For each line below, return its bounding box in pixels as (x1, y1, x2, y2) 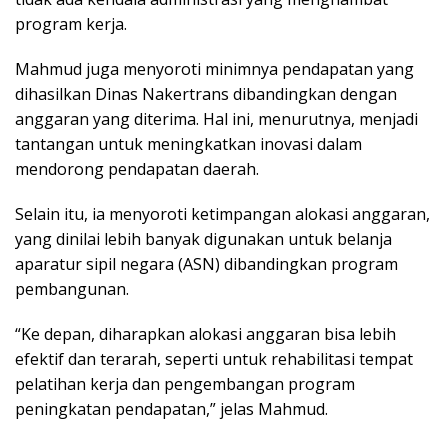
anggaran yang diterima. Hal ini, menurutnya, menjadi (15, 108, 418, 131)
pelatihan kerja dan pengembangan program (15, 373, 355, 396)
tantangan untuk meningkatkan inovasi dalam (15, 133, 362, 156)
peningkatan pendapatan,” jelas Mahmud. (15, 398, 328, 421)
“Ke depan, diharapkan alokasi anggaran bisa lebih (15, 323, 396, 346)
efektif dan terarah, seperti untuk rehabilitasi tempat (15, 348, 413, 371)
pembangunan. (15, 278, 129, 301)
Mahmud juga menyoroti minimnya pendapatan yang (15, 58, 414, 81)
